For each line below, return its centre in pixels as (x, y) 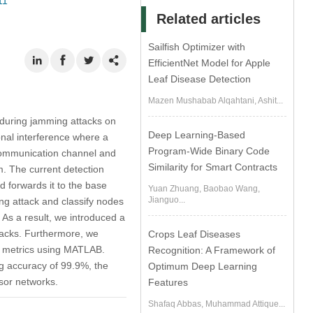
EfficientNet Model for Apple (210, 63)
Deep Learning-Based (197, 135)
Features (168, 282)
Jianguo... (167, 200)
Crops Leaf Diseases (195, 234)
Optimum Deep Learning (203, 266)
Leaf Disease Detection (200, 79)
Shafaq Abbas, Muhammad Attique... (217, 304)
